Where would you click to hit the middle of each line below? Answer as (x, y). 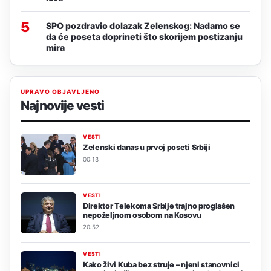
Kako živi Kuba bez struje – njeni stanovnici (162, 264)
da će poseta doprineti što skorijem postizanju (144, 36)
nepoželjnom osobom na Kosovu (142, 215)
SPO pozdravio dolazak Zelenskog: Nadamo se (143, 25)
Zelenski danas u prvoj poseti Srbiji (147, 147)
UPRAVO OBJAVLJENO (60, 91)
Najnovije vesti (63, 105)
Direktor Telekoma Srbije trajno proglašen (159, 206)
